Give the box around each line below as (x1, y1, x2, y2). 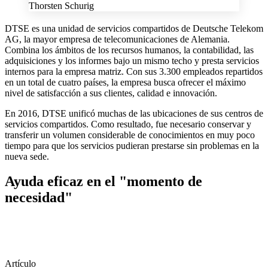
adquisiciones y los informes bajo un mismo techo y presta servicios (5, 55, 259, 66)
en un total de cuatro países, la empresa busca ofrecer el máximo (5, 77, 246, 87)
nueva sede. (5, 151, 49, 162)
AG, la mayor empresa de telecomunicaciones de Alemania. (5, 33, 230, 44)
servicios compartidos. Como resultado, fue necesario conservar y (5, 118, 251, 129)
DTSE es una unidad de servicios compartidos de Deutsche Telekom (5, 23, 263, 33)
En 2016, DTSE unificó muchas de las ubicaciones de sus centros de (5, 108, 263, 118)
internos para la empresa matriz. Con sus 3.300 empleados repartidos (5, 66, 263, 77)
